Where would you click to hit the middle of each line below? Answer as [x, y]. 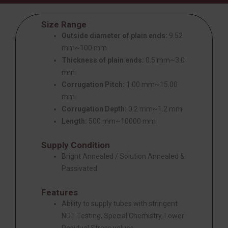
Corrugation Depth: [94, 109]
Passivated [79, 168]
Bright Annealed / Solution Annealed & [123, 156]
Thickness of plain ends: [103, 60]
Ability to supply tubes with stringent [120, 203]
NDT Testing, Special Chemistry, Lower [123, 216]
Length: [74, 121]
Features [60, 192]
